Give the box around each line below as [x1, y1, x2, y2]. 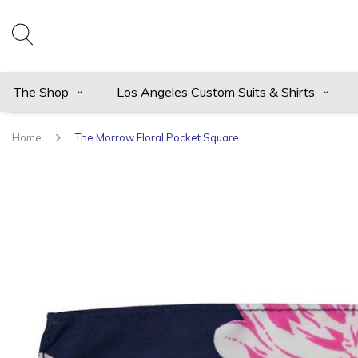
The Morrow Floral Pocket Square [75, 131, 239, 144]
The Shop [13, 84, 69, 100]
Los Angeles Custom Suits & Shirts [117, 84, 315, 100]
